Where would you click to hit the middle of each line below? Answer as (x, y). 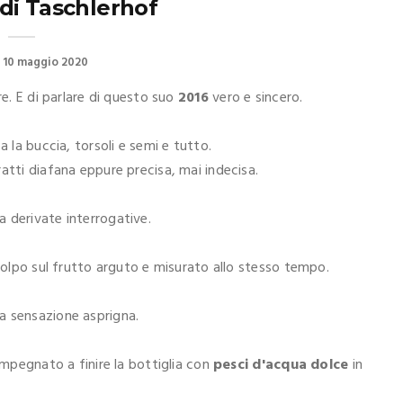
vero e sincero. (255, 99)
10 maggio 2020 (45, 63)
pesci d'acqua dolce (281, 366)
